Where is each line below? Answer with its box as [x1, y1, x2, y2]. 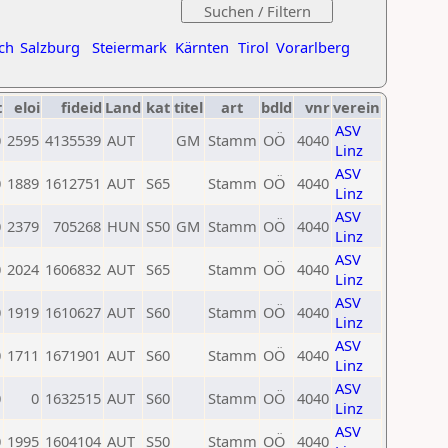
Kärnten [175, 37, 229, 57]
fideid [61, 97, 102, 117]
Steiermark [92, 37, 167, 57]
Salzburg [20, 37, 80, 57]
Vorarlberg [276, 37, 350, 57]
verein [333, 97, 380, 117]
